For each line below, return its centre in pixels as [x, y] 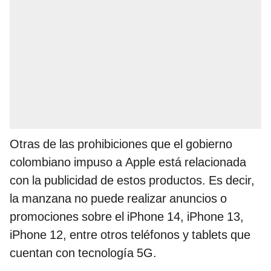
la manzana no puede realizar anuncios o [118, 199]
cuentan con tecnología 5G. [83, 253]
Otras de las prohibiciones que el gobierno [121, 144]
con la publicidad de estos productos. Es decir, [132, 181]
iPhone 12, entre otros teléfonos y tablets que [130, 235]
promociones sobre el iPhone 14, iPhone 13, [127, 217]
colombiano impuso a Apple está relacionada [128, 162]
